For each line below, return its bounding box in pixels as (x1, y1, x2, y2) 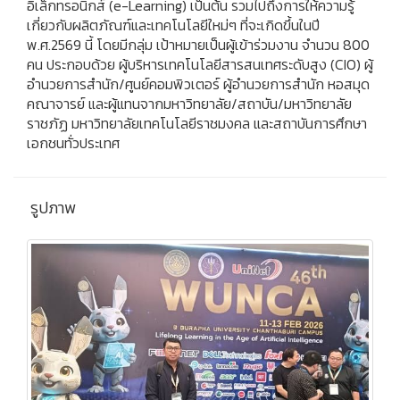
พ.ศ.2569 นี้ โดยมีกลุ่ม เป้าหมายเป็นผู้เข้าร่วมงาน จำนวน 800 (27, 33, 370, 55)
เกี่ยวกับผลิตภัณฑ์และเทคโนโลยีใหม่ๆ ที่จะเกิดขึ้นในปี (27, 13, 320, 36)
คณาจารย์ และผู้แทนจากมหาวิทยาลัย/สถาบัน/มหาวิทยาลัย (27, 92, 352, 114)
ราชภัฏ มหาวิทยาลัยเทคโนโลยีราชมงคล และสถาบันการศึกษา (27, 112, 367, 134)
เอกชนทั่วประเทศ (27, 131, 120, 154)
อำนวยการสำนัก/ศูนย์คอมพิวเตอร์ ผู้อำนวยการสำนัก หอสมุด (27, 72, 370, 95)
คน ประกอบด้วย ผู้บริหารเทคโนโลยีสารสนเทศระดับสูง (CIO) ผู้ (27, 53, 373, 75)
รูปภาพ (27, 195, 76, 220)
